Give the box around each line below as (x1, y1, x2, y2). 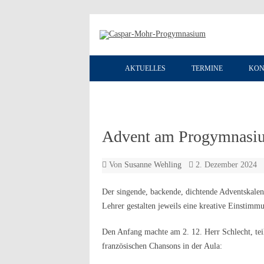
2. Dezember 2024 (195, 160, 257, 170)
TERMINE (192, 64, 223, 72)
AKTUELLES (125, 64, 166, 72)
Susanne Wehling (124, 160, 181, 170)
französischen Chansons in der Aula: (101, 242, 222, 251)
